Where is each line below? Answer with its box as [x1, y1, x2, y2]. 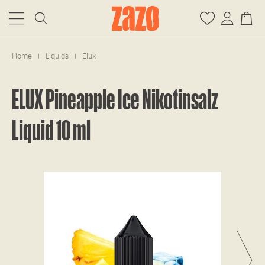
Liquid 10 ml [12, 115, 91, 144]
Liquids [46, 50, 69, 61]
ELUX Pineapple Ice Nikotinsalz [12, 85, 218, 114]
